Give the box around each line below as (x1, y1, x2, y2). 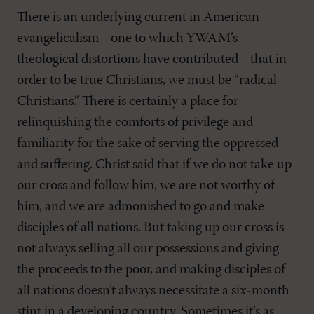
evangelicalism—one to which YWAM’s (17, 32, 238, 46)
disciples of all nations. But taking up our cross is (17, 221, 284, 235)
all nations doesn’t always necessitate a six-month (17, 284, 289, 298)
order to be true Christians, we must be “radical (17, 74, 277, 88)
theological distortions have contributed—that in (17, 53, 287, 67)
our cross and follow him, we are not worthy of (17, 179, 275, 193)
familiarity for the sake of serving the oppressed (17, 137, 278, 151)
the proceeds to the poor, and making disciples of (17, 263, 285, 277)
